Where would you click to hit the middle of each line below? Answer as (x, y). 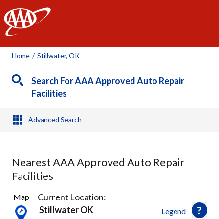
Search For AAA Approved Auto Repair (108, 81)
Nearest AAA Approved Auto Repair (98, 162)
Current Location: (72, 197)
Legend (174, 211)
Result (22, 204)
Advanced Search (55, 120)
